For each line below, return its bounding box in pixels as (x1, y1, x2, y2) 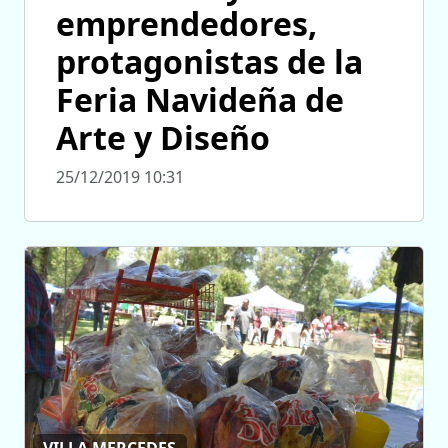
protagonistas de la (56, 39, 363, 83)
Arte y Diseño (56, 115, 270, 159)
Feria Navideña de (56, 77, 344, 121)
